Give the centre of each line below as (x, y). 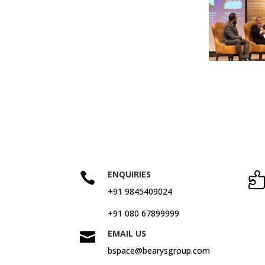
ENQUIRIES (129, 174)
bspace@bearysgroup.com (159, 250)
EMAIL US (127, 233)
